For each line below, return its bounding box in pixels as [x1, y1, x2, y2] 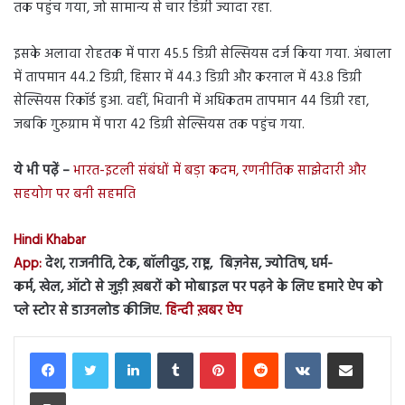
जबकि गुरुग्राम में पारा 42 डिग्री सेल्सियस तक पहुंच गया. [14, 113, 305, 136]
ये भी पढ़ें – [14, 159, 73, 182]
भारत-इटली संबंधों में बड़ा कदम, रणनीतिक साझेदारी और [73, 159, 366, 182]
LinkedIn [150, 341, 193, 361]
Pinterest [235, 341, 278, 361]
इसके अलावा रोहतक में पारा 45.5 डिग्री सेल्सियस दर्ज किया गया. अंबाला [14, 42, 391, 65]
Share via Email [363, 341, 390, 361]
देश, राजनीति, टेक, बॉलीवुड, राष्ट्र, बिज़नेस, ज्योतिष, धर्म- [42, 252, 333, 275]
